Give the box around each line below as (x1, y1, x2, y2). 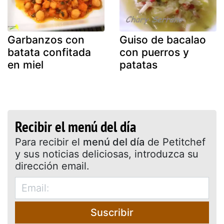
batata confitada (7, 45, 91, 58)
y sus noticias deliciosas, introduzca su (15, 147, 198, 160)
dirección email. (15, 159, 89, 172)
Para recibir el (15, 135, 83, 148)
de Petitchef (144, 135, 205, 148)
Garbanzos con (7, 33, 84, 46)
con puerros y (119, 45, 189, 58)
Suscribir (90, 206, 133, 218)
